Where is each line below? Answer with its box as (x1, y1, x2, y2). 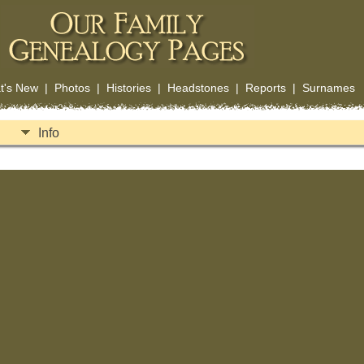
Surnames (301, 81, 355, 94)
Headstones (167, 81, 229, 94)
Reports (245, 81, 286, 94)
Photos (54, 81, 90, 94)
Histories (106, 81, 151, 94)
